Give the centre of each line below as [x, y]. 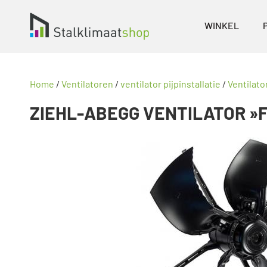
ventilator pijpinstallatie [170, 83]
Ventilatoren [87, 83]
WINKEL [222, 25]
